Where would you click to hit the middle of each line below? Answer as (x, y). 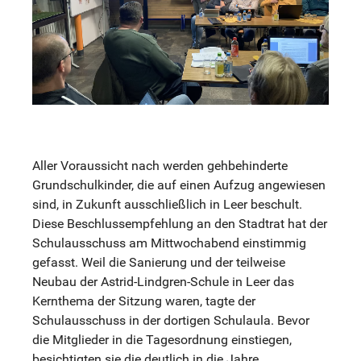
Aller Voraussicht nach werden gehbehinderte (160, 166)
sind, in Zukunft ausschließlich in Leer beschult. (167, 205)
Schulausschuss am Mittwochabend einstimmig (169, 243)
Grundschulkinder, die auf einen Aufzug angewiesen (179, 185)
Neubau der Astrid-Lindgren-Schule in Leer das (163, 282)
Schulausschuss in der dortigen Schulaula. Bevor (171, 321)
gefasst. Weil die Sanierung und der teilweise (159, 263)
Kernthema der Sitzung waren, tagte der (144, 301)
